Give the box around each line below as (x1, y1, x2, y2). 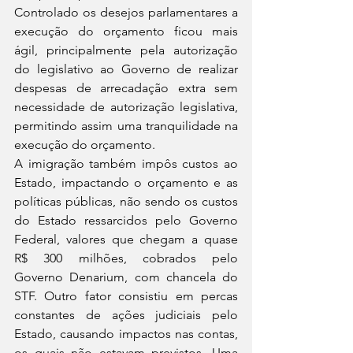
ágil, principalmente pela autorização (14, 43, 238, 58)
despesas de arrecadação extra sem (14, 80, 238, 95)
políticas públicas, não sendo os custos (14, 194, 238, 209)
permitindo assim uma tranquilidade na (14, 118, 238, 133)
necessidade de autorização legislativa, (14, 99, 238, 114)
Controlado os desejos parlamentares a (14, 5, 238, 20)
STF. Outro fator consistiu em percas (14, 288, 238, 303)
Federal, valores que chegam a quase (14, 232, 238, 247)
